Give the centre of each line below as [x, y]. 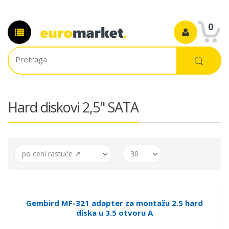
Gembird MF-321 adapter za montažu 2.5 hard [114, 203]
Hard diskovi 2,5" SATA [73, 107]
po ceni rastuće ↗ [51, 154]
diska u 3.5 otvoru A [114, 213]
